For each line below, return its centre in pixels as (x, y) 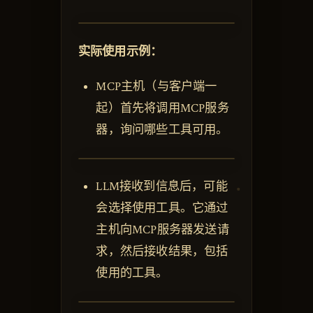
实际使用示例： (120, 52)
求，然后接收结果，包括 (162, 251)
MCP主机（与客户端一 (156, 86)
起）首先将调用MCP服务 (162, 108)
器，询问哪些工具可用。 (162, 130)
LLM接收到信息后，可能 (162, 186)
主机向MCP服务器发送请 (162, 230)
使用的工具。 (132, 273)
